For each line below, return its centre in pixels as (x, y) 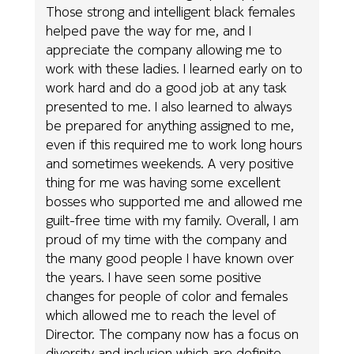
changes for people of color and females (167, 296)
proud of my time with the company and (167, 239)
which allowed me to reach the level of (161, 314)
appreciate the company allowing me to (164, 49)
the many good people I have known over (170, 258)
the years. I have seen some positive (154, 277)
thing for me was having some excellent (164, 182)
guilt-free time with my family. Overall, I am (173, 220)
